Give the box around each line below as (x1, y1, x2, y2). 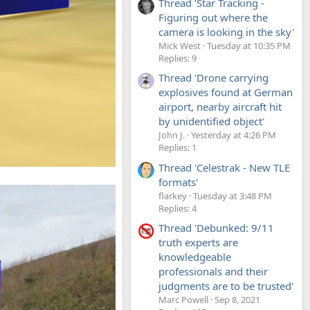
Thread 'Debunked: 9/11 (158, 220, 274, 235)
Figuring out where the (158, 10, 268, 24)
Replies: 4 (158, 201, 197, 215)
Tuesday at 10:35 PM (207, 39, 291, 52)
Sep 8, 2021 (215, 293, 260, 306)
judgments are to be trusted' (158, 278, 293, 293)
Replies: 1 (158, 141, 197, 154)
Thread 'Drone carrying (158, 71, 268, 85)
